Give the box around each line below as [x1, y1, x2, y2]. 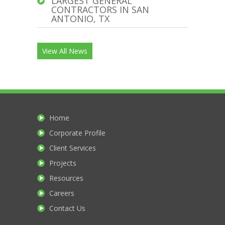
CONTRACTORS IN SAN [51, 4, 149, 16]
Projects [49, 158, 76, 168]
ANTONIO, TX [51, 13, 109, 25]
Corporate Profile [49, 128, 105, 138]
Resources [49, 173, 83, 183]
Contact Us [49, 203, 85, 213]
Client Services [49, 143, 96, 153]
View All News [42, 46, 87, 56]
